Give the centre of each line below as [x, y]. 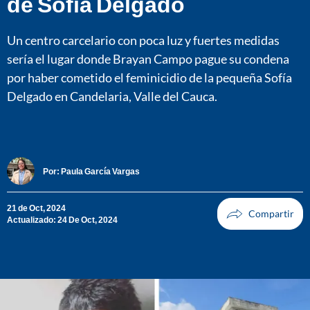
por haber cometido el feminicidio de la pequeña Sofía [149, 77]
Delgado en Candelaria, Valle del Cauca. [112, 96]
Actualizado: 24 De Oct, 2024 [62, 220]
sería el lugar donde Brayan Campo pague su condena [148, 58]
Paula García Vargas [100, 171]
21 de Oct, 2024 [36, 208]
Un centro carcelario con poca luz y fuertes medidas [143, 40]
